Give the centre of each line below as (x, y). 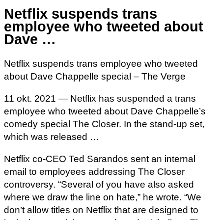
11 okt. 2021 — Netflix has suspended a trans (100, 98)
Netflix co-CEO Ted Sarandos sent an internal (100, 159)
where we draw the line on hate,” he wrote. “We (103, 197)
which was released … (52, 137)
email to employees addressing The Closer (94, 171)
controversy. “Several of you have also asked (99, 184)
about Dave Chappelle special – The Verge (95, 76)
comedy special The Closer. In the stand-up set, (104, 124)
